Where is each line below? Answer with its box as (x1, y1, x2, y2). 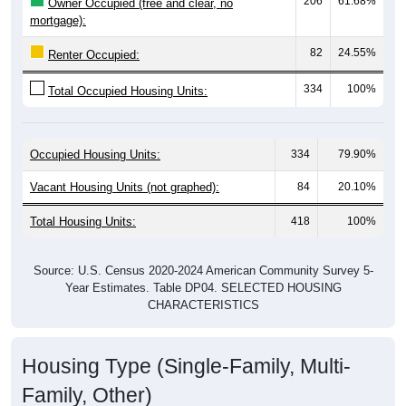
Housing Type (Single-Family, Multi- (22, 333, 351, 357)
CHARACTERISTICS (147, 276, 259, 291)
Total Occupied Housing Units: (48, 63, 208, 77)
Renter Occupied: (48, 26, 140, 41)
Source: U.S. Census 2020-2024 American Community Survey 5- (33, 242, 373, 256)
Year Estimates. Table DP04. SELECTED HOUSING (64, 259, 342, 274)
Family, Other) (22, 362, 152, 386)
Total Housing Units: (30, 193, 136, 208)
